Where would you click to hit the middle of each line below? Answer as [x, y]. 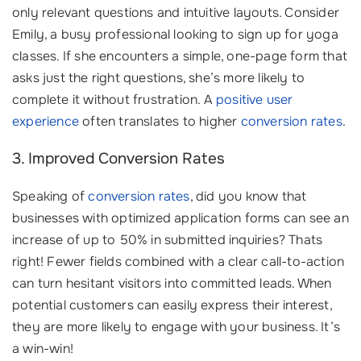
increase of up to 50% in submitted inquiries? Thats [168, 240]
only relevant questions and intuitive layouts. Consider [176, 12]
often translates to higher [160, 121]
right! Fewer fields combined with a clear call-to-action [178, 261]
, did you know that [248, 196]
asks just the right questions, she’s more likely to [159, 78]
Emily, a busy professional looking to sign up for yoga [175, 34]
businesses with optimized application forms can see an [180, 218]
